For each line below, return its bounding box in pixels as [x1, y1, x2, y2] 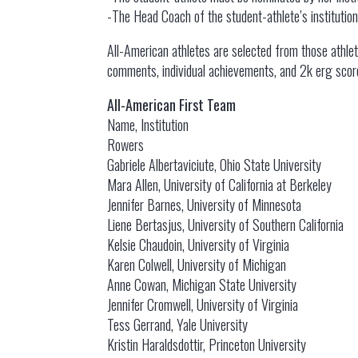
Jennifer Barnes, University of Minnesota [107, 194, 302, 215]
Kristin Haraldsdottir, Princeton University [107, 334, 307, 355]
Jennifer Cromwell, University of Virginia [107, 294, 299, 315]
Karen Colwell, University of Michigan [107, 254, 287, 275]
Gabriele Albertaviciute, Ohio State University [107, 154, 322, 175]
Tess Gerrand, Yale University [107, 314, 249, 335]
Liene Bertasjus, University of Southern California [107, 214, 344, 235]
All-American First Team [107, 94, 237, 115]
